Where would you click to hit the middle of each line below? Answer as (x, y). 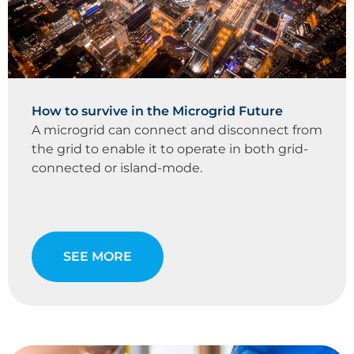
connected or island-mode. (117, 168)
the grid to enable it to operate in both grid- (170, 149)
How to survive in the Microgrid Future (157, 111)
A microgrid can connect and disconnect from (177, 130)
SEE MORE (98, 257)
